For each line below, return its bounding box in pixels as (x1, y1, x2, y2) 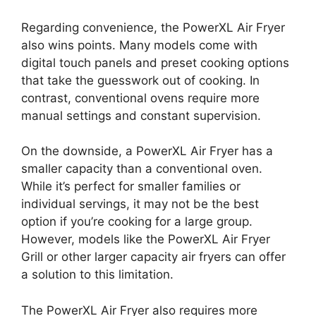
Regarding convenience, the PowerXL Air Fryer (21, 20, 285, 35)
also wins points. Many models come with (21, 37, 257, 52)
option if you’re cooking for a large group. (21, 214, 253, 229)
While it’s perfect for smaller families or (21, 179, 241, 193)
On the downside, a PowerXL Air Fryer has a (21, 144, 273, 158)
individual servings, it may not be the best (21, 197, 259, 211)
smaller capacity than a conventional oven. (21, 162, 262, 176)
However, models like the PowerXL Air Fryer (21, 232, 270, 246)
